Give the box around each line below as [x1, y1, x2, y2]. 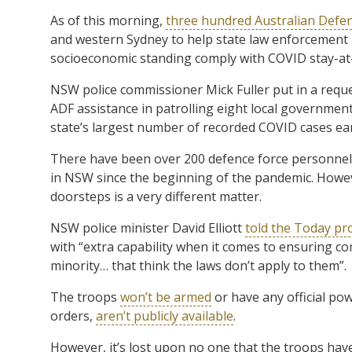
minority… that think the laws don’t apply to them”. [50, 256, 346, 274]
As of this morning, [50, 11, 166, 29]
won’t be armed [120, 288, 211, 306]
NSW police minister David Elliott [50, 218, 245, 236]
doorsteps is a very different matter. [50, 187, 262, 205]
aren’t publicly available [96, 306, 233, 324]
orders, [50, 306, 96, 324]
